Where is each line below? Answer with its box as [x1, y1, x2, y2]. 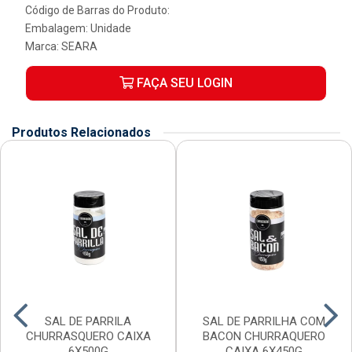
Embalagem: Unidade [25, 22, 131, 35]
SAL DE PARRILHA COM [203, 314, 325, 328]
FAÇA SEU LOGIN [134, 75, 233, 90]
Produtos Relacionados [12, 125, 151, 140]
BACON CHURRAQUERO [203, 329, 325, 343]
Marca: [25, 40, 61, 53]
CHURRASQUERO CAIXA [25, 329, 151, 343]
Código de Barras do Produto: [25, 4, 170, 16]
